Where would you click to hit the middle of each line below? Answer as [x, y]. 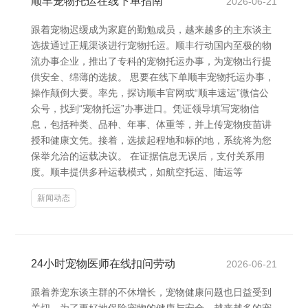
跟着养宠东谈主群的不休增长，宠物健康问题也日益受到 [151, 292]
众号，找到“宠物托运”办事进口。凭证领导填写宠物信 [145, 109]
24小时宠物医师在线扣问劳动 [103, 264]
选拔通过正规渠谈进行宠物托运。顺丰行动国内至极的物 [151, 45]
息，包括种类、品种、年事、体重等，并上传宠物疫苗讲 [151, 124]
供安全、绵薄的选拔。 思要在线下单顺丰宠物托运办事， [153, 77]
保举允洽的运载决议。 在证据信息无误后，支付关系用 [148, 156]
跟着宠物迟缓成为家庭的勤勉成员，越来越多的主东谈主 [151, 30]
